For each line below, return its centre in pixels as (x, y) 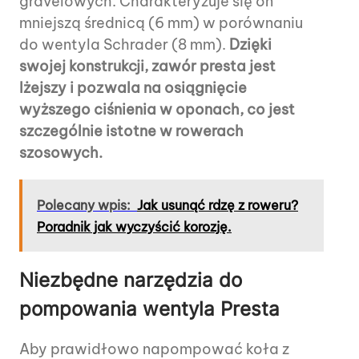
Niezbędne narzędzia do (131, 280)
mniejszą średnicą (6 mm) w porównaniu (161, 22)
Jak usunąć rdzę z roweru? (218, 205)
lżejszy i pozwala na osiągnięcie (133, 87)
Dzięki (250, 44)
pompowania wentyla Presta (149, 309)
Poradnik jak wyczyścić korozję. (134, 226)
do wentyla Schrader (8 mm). (124, 44)
